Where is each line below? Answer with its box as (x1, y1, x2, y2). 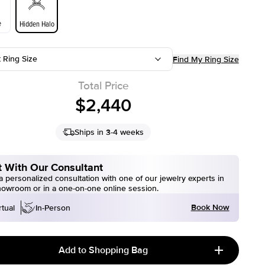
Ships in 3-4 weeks (75, 127, 144, 137)
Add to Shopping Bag (59, 244, 148, 256)
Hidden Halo (19, 18, 54, 29)
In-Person (35, 202, 70, 213)
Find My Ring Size (172, 54, 239, 64)
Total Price (77, 79, 129, 93)
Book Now (190, 202, 230, 212)
